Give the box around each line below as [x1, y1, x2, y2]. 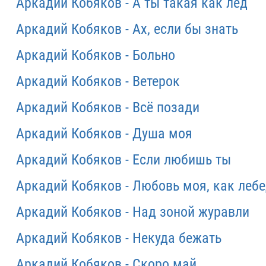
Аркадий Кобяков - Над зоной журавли [16, 204, 249, 220]
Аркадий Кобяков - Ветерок [16, 73, 180, 90]
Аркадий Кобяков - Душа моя [16, 125, 192, 142]
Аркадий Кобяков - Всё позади [16, 99, 199, 116]
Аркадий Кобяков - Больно [16, 47, 175, 64]
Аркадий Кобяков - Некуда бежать [16, 230, 221, 246]
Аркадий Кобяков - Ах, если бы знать [16, 21, 238, 37]
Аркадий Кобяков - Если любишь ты [16, 151, 231, 168]
